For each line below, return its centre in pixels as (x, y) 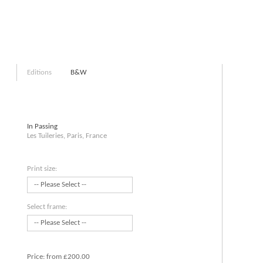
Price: (37, 257)
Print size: (42, 169)
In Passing (42, 127)
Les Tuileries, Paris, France (67, 136)
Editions (39, 73)
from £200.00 (68, 257)
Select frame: (47, 207)
